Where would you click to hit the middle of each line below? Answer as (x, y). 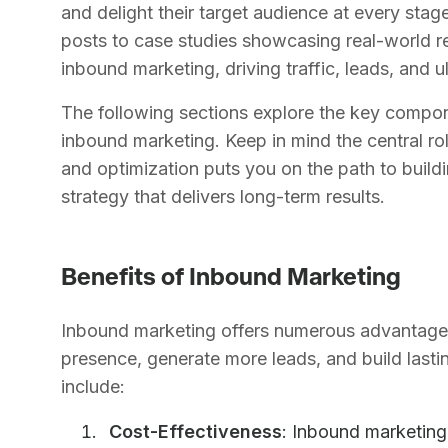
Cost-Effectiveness (196, 431)
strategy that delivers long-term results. (223, 196)
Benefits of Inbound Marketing (231, 275)
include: (93, 386)
